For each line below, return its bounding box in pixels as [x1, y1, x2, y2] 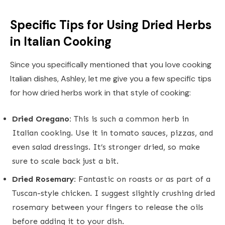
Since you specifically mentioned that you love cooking [10, 59, 211, 70]
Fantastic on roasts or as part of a [76, 174, 210, 184]
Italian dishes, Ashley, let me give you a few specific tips [10, 73, 211, 84]
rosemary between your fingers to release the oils [12, 202, 203, 212]
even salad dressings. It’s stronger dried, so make [12, 142, 200, 152]
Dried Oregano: [12, 114, 71, 124]
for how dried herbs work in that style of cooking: [10, 87, 191, 98]
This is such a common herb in [71, 114, 189, 124]
